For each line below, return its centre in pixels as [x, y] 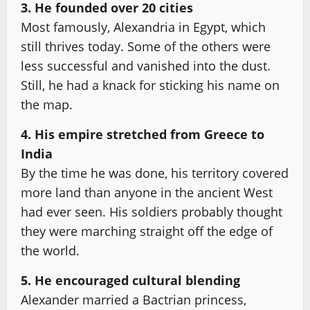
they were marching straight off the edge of [147, 231]
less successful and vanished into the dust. [146, 66]
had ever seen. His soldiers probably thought [152, 212]
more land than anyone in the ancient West [147, 192]
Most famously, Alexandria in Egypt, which [143, 27]
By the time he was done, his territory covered [155, 173]
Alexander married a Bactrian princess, [134, 300]
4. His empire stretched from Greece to [143, 134]
